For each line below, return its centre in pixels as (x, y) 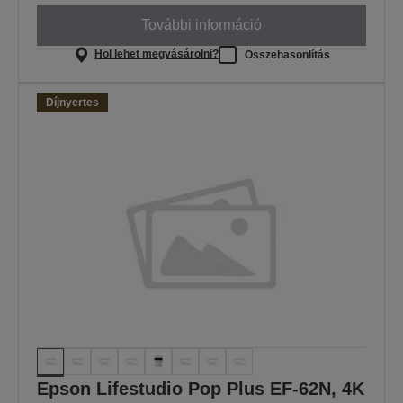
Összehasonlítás (287, 54)
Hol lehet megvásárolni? (156, 54)
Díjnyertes (72, 102)
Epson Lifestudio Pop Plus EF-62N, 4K (201, 388)
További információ (201, 25)
